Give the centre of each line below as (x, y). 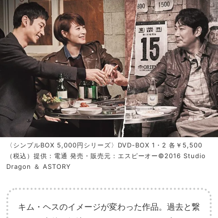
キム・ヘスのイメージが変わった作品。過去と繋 (109, 207)
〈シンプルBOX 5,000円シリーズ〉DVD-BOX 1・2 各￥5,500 (105, 145)
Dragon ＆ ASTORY (39, 167)
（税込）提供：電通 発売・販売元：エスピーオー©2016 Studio (106, 156)
